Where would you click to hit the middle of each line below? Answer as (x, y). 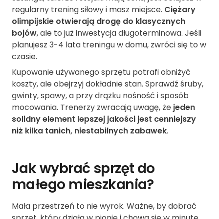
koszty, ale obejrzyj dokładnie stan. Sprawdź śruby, (108, 84)
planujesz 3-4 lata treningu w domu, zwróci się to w (109, 45)
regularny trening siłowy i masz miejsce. (88, 10)
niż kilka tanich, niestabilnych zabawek (89, 131)
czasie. (24, 57)
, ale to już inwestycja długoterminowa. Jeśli (119, 33)
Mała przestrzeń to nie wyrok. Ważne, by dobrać (104, 206)
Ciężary (180, 10)
